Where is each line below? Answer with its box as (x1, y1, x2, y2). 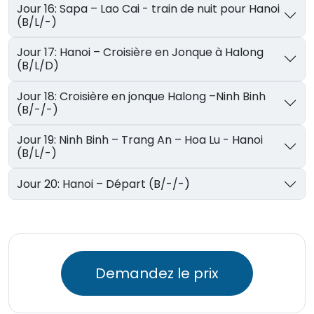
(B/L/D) (17, 57, 60, 74)
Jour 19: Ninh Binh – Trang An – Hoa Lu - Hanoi (17, 132, 60, 149)
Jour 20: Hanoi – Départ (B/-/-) (62, 176, 191, 192)
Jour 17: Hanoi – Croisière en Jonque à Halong (17, 44, 60, 61)
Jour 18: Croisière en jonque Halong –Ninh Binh (17, 88, 60, 104)
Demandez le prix (95, 263, 219, 283)
